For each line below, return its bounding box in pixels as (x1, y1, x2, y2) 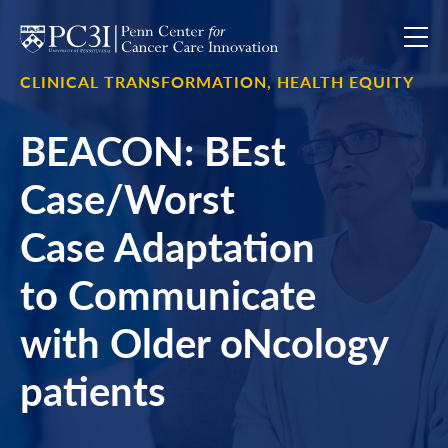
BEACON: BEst (20, 121, 286, 178)
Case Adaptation (20, 217, 315, 274)
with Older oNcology (20, 313, 388, 370)
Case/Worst (20, 169, 235, 226)
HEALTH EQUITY (277, 70, 414, 93)
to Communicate (20, 265, 316, 322)
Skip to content (7, 8, 141, 37)
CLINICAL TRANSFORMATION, (20, 70, 272, 93)
